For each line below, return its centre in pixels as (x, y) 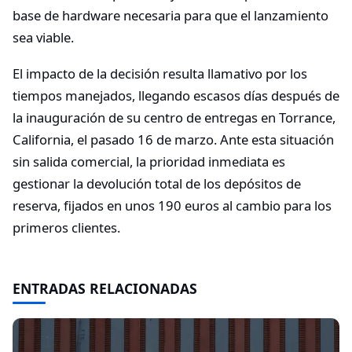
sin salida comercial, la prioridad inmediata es (149, 161)
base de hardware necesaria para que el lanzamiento (170, 16)
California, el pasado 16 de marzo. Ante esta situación (173, 139)
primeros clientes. (66, 227)
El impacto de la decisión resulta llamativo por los (160, 73)
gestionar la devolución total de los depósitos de (157, 183)
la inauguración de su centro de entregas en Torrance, (174, 117)
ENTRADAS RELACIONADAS (105, 288)
